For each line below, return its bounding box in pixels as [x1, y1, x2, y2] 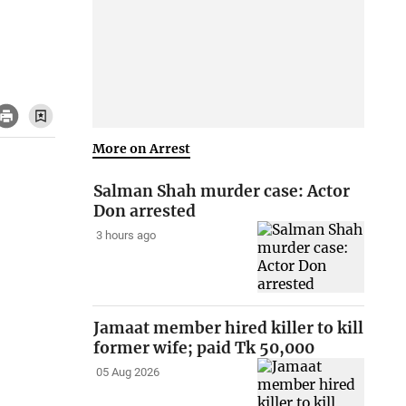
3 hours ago [95, 228, 156, 243]
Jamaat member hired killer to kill [93, 318, 364, 339]
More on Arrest [92, 140, 191, 157]
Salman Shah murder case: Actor [93, 181, 351, 202]
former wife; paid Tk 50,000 [93, 338, 315, 359]
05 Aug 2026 [95, 365, 159, 380]
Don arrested [93, 201, 197, 222]
